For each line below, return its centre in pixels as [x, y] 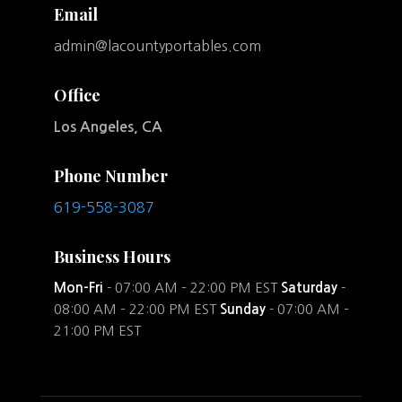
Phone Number [110, 176]
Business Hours [112, 257]
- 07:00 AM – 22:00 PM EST [192, 288]
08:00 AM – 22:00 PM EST [136, 310]
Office [77, 96]
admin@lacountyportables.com [157, 46]
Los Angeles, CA [108, 127]
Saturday [309, 288]
